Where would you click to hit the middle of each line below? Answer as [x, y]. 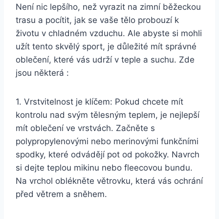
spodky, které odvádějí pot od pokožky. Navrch [108, 154]
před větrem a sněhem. [61, 194]
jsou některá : [42, 73]
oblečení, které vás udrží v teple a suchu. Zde [105, 59]
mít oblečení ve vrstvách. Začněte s [85, 128]
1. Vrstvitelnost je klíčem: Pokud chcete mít [99, 101]
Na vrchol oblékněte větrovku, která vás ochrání [109, 181]
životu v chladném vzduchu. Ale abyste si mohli [109, 33]
